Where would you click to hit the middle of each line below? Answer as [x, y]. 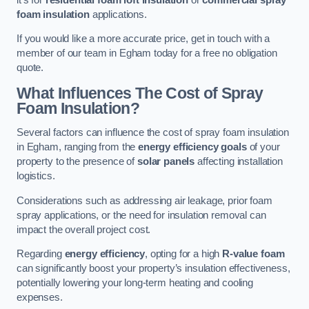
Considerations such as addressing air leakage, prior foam [144, 200]
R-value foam [253, 254]
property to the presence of [77, 162]
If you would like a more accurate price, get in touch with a [143, 39]
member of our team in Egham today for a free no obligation [147, 53]
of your [263, 147]
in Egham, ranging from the [78, 147]
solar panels [166, 162]
